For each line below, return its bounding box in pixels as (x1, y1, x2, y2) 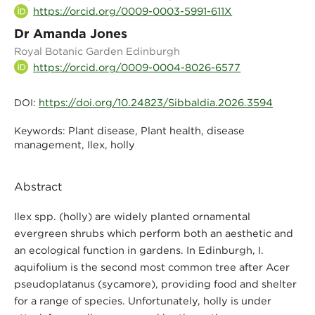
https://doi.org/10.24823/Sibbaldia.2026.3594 (38, 96, 273, 109)
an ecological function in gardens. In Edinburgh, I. (13, 244, 264, 257)
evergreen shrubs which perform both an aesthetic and (13, 227, 293, 240)
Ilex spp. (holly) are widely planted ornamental (13, 210, 250, 223)
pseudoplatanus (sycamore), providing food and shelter (13, 278, 297, 290)
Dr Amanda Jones (13, 25, 127, 41)
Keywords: (13, 125, 68, 137)
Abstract (13, 180, 62, 194)
